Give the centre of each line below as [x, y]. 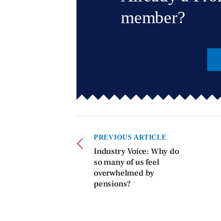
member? [153, 18]
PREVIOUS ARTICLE [130, 137]
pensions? [112, 184]
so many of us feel [127, 163]
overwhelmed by [124, 173]
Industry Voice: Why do [136, 152]
